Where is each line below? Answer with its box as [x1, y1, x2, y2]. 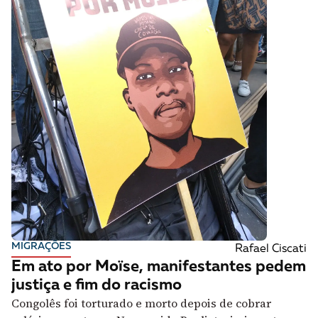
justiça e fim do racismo [11, 277, 182, 293]
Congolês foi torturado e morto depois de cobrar [11, 295, 271, 311]
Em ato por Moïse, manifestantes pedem [11, 258, 306, 275]
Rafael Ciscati [234, 243, 307, 255]
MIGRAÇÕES [11, 241, 71, 251]
